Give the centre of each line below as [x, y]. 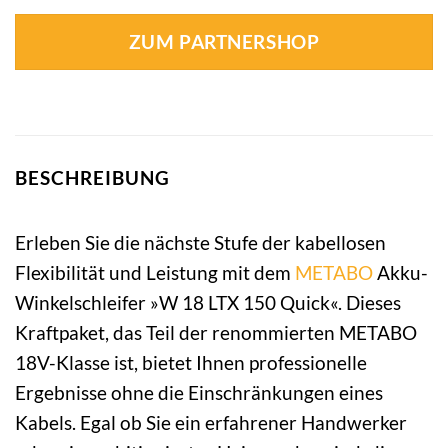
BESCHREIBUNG [92, 178]
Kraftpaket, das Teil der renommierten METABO [216, 332]
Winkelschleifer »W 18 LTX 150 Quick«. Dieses [208, 302]
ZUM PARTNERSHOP [224, 42]
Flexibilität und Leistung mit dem [155, 272]
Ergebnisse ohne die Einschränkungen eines [199, 392]
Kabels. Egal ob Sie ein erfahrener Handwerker [211, 422]
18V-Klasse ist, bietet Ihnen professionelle [191, 362]
